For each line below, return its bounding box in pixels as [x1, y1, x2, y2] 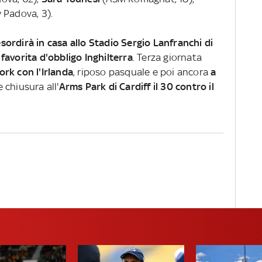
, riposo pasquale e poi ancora [73, 65, 211, 78]
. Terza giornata [132, 51, 202, 63]
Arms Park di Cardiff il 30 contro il [58, 80, 214, 92]
